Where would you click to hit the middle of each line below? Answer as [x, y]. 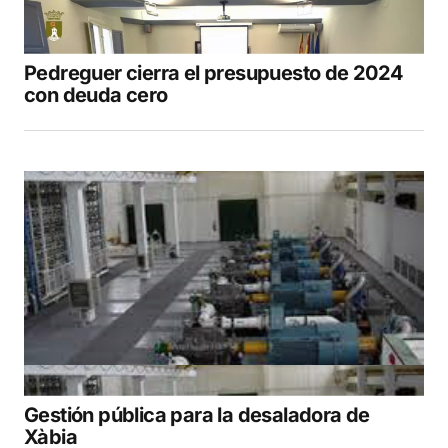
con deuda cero [96, 94]
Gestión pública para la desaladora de [197, 414]
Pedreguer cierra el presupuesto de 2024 [214, 72]
